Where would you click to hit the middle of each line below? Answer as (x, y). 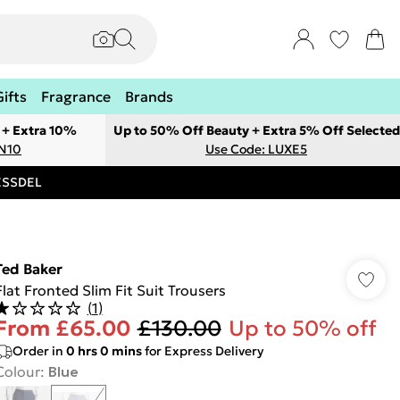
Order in (39, 351)
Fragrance (76, 96)
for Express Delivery (202, 351)
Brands (149, 96)
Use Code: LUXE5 (256, 149)
